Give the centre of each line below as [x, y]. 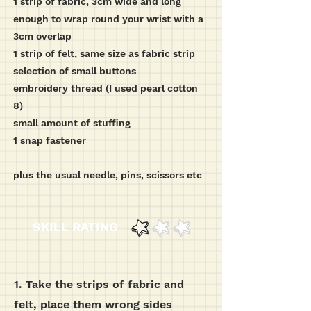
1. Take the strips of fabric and [99, 284]
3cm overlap [42, 36]
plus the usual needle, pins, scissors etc [108, 175]
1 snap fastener [50, 140]
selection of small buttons [75, 71]
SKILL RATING [75, 227]
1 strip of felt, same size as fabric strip [104, 53]
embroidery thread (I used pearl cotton [106, 88]
